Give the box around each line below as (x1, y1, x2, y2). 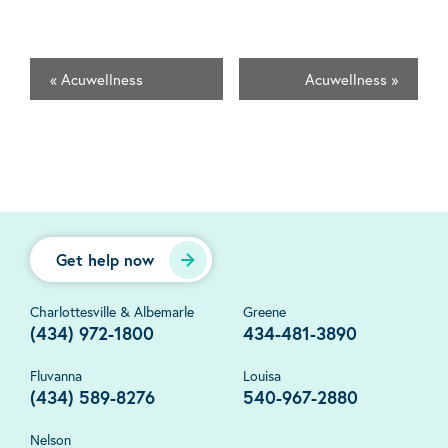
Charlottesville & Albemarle (30, 302, 194, 322)
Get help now (56, 249, 154, 271)
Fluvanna (30, 366, 82, 386)
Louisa (243, 366, 282, 386)
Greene (243, 302, 287, 322)
